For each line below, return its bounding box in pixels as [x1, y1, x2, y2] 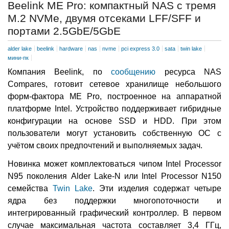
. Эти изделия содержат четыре [93, 184, 221, 193]
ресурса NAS [155, 67, 222, 77]
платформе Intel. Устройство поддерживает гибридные [8, 104, 221, 113]
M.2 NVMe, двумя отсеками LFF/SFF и [8, 12, 201, 25]
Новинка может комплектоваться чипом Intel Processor [8, 159, 221, 169]
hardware [59, 45, 83, 52]
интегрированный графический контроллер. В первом [8, 209, 221, 218]
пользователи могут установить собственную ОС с [8, 129, 221, 138]
